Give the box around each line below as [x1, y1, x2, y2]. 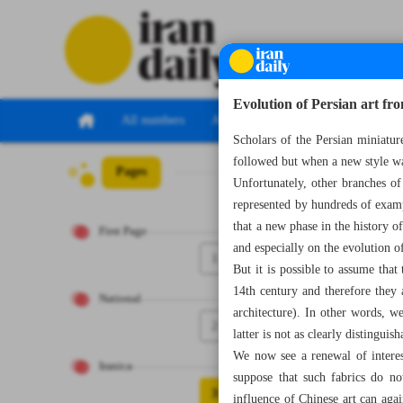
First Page [99, 222, 147, 241]
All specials [211, 110, 270, 131]
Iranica [99, 357, 132, 376]
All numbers [121, 110, 184, 131]
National [99, 290, 141, 309]
